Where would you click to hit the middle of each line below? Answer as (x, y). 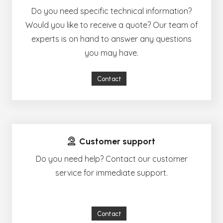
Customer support (117, 141)
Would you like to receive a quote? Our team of (111, 25)
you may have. (111, 53)
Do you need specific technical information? (111, 11)
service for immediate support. (111, 172)
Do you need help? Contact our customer (111, 159)
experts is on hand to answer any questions (111, 39)
